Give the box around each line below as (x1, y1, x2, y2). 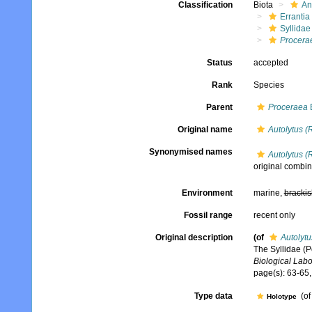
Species (253, 80, 284, 90)
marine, (253, 188, 284, 198)
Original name (177, 125, 233, 134)
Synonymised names (148, 147, 233, 157)
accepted (253, 58, 288, 68)
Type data (194, 291, 233, 302)
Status (206, 58, 233, 68)
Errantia (279, 12, 310, 22)
